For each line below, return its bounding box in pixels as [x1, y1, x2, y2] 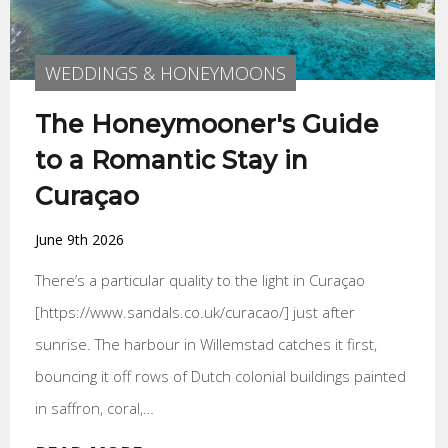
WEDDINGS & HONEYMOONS [44, 60, 286, 85]
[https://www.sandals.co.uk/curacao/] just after [34, 301, 355, 322]
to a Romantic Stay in [34, 144, 308, 175]
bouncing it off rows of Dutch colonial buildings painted [34, 365, 406, 386]
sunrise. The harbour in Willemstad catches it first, [34, 333, 377, 354]
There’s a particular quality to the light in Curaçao [34, 269, 365, 290]
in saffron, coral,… [34, 397, 154, 418]
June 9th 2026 [34, 229, 124, 249]
